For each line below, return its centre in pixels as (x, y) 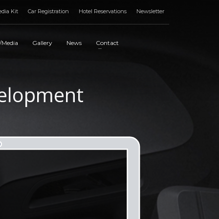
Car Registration (48, 11)
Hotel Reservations (103, 11)
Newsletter (150, 11)
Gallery (42, 43)
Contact (107, 43)
